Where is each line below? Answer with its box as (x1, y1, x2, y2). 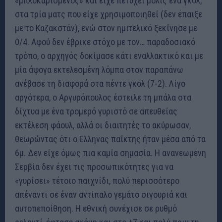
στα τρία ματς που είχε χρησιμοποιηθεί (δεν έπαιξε (15, 9, 202, 20)
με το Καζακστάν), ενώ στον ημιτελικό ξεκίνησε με (15, 23, 197, 34)
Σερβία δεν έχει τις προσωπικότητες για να (15, 162, 173, 172)
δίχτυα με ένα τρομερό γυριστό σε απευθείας (15, 106, 177, 117)
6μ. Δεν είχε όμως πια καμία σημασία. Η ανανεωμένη (15, 148, 206, 159)
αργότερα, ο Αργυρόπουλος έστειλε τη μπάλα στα (15, 92, 191, 103)
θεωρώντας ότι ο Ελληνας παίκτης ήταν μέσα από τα (15, 134, 206, 145)
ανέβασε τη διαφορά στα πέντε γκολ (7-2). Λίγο (15, 78, 185, 89)
